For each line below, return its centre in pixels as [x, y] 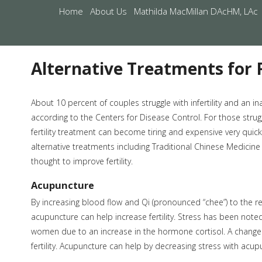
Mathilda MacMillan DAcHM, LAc [196, 11]
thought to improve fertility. [82, 161]
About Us [108, 11]
